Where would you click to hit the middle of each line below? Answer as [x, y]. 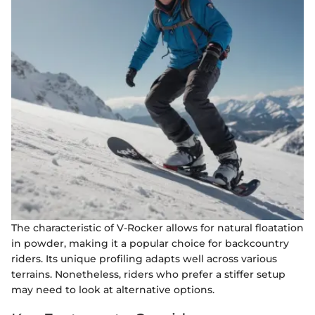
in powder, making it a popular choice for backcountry [150, 243]
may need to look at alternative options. [113, 289]
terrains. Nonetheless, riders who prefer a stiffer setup [148, 274]
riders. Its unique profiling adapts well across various [144, 258]
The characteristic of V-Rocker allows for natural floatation [157, 227]
